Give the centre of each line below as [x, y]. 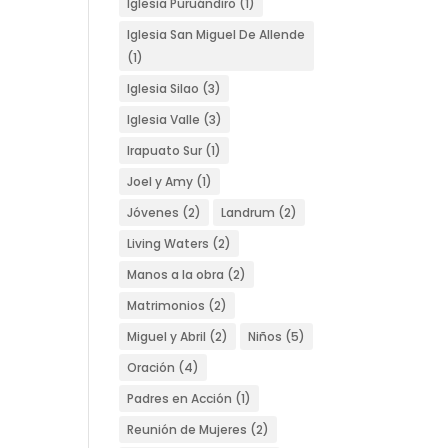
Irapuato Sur [165, 150]
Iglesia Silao [163, 88]
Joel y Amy [160, 181]
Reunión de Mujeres [187, 429]
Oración [151, 367]
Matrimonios [166, 305]
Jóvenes [153, 212]
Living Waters [168, 243]
